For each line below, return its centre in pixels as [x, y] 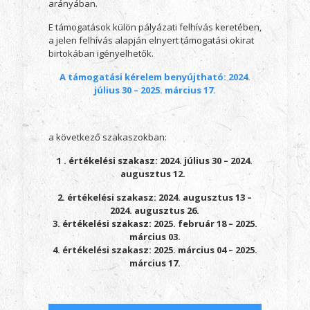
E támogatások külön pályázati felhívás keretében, [155, 27]
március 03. [155, 237]
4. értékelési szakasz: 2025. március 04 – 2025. [155, 250]
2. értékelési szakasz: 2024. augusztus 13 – [155, 197]
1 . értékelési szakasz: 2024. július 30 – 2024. [155, 161]
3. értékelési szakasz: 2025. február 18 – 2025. [155, 224]
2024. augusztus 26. [155, 210]
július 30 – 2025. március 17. [155, 90]
